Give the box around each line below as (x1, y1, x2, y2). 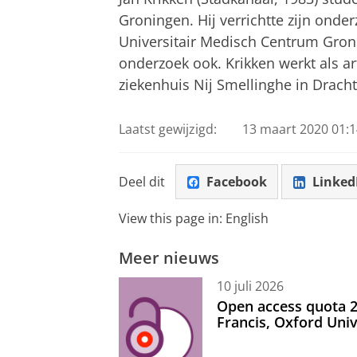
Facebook (206, 172, 267, 190)
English (226, 210, 269, 228)
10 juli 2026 (217, 277, 284, 295)
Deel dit (119, 172, 165, 190)
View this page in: (119, 210, 226, 228)
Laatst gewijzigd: (119, 120, 217, 139)
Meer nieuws (119, 246, 219, 269)
